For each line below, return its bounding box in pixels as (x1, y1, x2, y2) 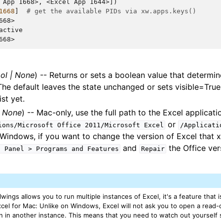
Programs (36, 145, 68, 152)
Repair (141, 145, 165, 152)
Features (87, 145, 119, 152)
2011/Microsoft (84, 121, 140, 129)
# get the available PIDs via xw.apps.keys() (27, 7, 196, 15)
